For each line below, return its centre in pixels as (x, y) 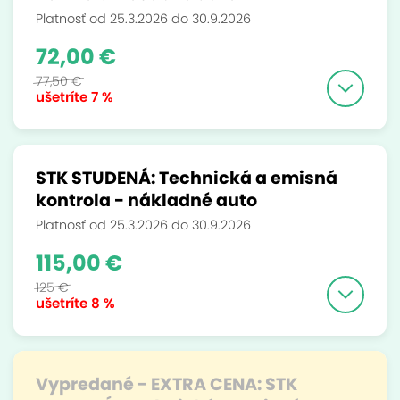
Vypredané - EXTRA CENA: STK (167, 384)
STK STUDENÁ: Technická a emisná (187, 178)
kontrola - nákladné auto (146, 200)
